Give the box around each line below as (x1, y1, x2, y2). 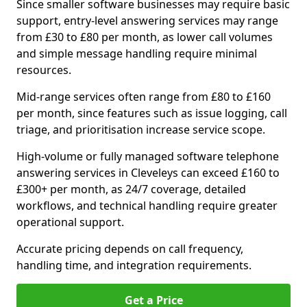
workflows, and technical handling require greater (16, 198, 278, 213)
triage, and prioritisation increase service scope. (16, 122, 265, 137)
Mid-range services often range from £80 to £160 (16, 89, 271, 104)
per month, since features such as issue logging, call (16, 106, 287, 121)
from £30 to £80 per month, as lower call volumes (16, 29, 273, 45)
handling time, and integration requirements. (16, 258, 251, 273)
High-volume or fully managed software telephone (16, 149, 279, 164)
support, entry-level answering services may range (16, 13, 278, 28)
